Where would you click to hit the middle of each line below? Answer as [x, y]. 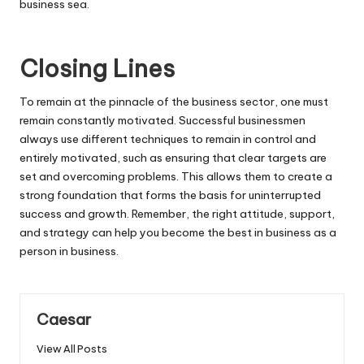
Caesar [64, 320]
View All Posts [72, 348]
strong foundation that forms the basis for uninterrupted [170, 195]
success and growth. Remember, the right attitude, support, [177, 214]
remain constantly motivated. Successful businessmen [162, 121]
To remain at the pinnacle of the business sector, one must [174, 102]
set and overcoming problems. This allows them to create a [176, 177]
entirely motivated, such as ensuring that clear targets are [173, 158]
